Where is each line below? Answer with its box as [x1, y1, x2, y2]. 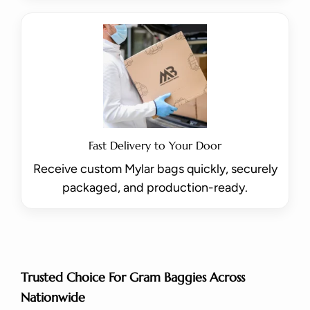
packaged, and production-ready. [62, 179, 248, 195]
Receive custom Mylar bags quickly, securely [33, 161, 277, 176]
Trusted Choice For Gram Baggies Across [21, 269, 245, 286]
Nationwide [21, 289, 85, 306]
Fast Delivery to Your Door [89, 138, 221, 152]
